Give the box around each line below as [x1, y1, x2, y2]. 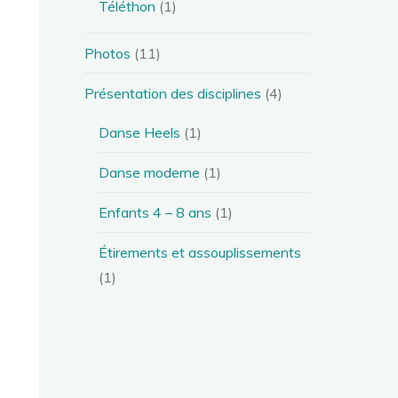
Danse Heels [99, 123, 181, 141]
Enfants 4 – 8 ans [99, 203, 212, 221]
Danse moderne [99, 163, 201, 181]
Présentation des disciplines [84, 84, 262, 102]
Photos [84, 44, 131, 62]
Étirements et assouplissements [99, 243, 302, 261]
